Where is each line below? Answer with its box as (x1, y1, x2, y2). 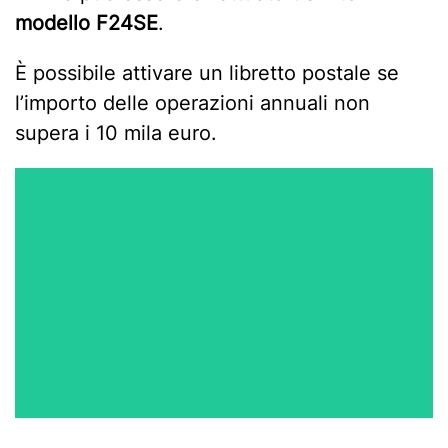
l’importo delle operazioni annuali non (15, 90, 370, 115)
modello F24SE (15, 10, 158, 35)
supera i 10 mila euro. (15, 120, 217, 145)
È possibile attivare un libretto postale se (15, 60, 399, 85)
